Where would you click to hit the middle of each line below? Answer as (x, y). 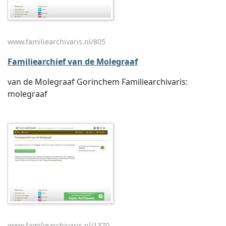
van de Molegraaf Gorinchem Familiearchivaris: (98, 82)
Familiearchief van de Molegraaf (73, 62)
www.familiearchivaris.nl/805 (56, 42)
